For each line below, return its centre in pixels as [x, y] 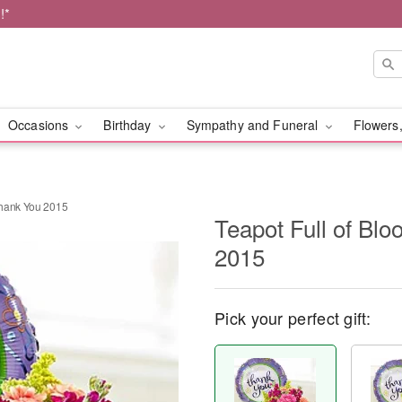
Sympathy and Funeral [254, 125]
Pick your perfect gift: [293, 318]
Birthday [129, 125]
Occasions [40, 125]
